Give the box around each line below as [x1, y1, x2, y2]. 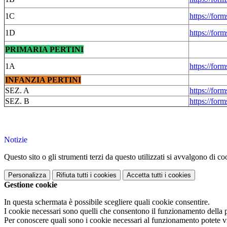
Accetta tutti [127, 171, 163, 179]
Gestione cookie [4, 180, 57, 190]
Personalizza [8, 171, 46, 179]
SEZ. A [5, 86, 29, 95]
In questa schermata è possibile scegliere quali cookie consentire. [4, 198, 210, 207]
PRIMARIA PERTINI [5, 45, 84, 54]
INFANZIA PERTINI [5, 75, 81, 85]
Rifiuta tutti [56, 171, 88, 179]
